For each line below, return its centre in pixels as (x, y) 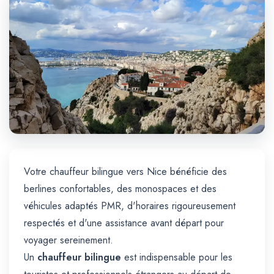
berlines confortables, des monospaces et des (120, 189)
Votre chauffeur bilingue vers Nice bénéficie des (125, 172)
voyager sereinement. (68, 240)
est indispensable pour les (177, 257)
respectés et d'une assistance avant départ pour (124, 223)
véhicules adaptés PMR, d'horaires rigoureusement (130, 206)
